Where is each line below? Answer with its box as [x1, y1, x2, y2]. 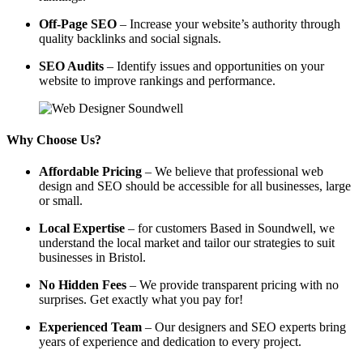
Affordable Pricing [39, 164, 142, 179]
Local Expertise [39, 221, 125, 236]
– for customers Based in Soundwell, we [125, 221, 335, 236]
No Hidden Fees [39, 278, 126, 293]
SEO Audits [39, 58, 104, 73]
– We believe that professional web [142, 164, 323, 179]
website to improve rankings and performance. [39, 73, 275, 88]
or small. [39, 194, 83, 208]
